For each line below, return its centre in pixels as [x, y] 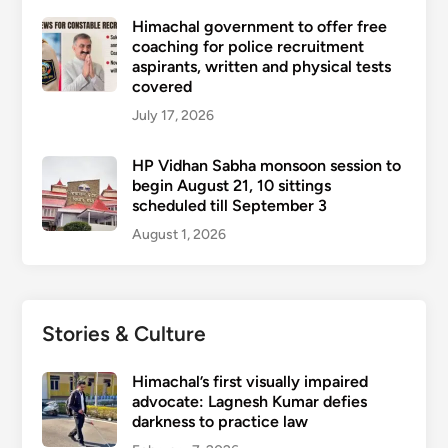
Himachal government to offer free [259, 26]
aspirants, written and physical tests [261, 66]
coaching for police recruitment [247, 46]
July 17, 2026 [172, 115]
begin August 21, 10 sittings [231, 185]
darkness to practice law [219, 421]
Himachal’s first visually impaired [249, 381]
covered [161, 86]
